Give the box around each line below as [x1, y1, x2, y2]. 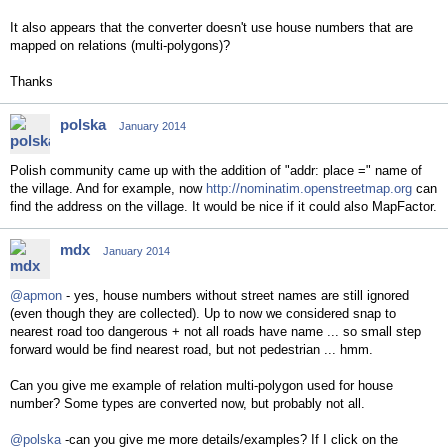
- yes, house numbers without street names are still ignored [62, 288, 409, 303]
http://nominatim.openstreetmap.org [206, 181, 412, 196]
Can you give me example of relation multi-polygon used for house [10, 378, 393, 393]
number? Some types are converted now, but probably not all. [10, 396, 365, 411]
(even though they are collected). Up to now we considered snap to [10, 306, 396, 321]
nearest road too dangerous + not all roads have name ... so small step [10, 324, 421, 339]
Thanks [10, 74, 53, 89]
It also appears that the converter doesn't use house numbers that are [10, 20, 413, 35]
